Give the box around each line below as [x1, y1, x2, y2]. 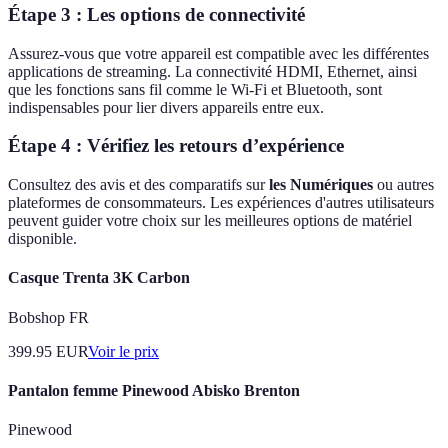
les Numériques [269, 176, 373, 194]
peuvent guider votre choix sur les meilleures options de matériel [8, 212, 412, 230]
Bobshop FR [8, 308, 89, 326]
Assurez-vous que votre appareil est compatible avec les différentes [8, 44, 429, 62]
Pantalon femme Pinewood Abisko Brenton [8, 381, 300, 399]
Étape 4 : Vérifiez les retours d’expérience [8, 135, 344, 157]
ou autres [373, 176, 434, 194]
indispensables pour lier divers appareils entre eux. [8, 98, 324, 116]
